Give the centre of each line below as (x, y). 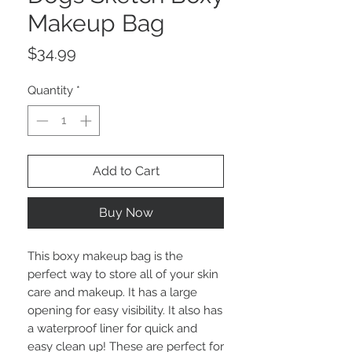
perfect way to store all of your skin (123, 274)
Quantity (50, 91)
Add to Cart (126, 170)
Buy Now (126, 212)
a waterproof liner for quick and (112, 328)
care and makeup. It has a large (112, 292)
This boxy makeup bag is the (105, 256)
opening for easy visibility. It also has (125, 310)
